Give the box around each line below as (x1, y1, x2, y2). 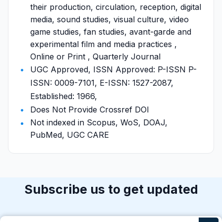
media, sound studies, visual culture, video (30, 14, 189, 24)
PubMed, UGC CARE (30, 130, 109, 140)
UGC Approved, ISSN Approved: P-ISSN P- (30, 64, 197, 74)
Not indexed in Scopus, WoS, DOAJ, (30, 117, 167, 127)
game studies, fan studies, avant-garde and (30, 27, 191, 37)
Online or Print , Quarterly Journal (30, 52, 161, 61)
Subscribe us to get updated (24, 182, 198, 197)
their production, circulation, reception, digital (30, 2, 201, 12)
